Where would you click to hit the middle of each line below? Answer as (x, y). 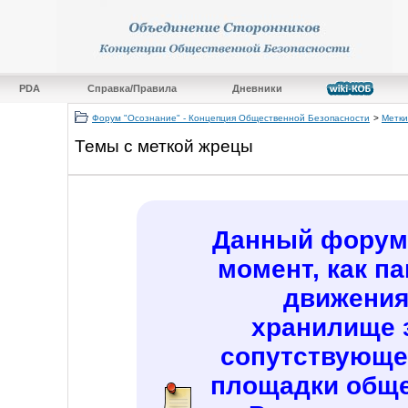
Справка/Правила (132, 88)
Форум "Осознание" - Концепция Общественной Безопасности (231, 118)
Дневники (257, 88)
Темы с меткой (137, 146)
